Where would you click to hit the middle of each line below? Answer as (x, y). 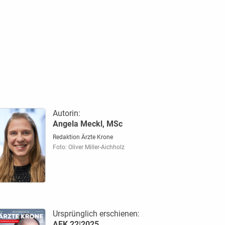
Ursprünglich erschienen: (96, 214)
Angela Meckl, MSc (87, 124)
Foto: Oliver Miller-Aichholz (88, 147)
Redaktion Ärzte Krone (83, 137)
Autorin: (66, 113)
